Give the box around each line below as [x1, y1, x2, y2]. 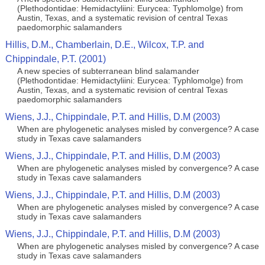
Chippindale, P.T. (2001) [5, 54, 106, 64]
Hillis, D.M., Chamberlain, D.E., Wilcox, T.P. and [5, 40, 204, 50]
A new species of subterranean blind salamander [17, 66, 199, 76]
